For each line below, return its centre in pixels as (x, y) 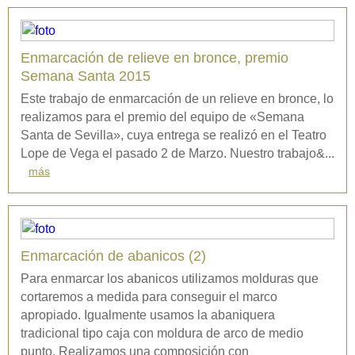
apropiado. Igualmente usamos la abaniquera (148, 315)
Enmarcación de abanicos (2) (113, 256)
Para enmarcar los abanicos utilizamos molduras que (170, 279)
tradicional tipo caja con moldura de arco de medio (162, 334)
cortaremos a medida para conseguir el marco (149, 297)
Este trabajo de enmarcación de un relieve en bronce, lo (177, 99)
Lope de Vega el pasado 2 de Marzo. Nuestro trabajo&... (177, 154)
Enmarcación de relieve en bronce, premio (155, 58)
